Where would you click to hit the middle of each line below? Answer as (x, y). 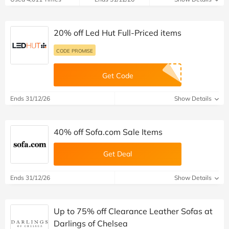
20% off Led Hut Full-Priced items (118, 33)
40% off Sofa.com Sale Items (108, 132)
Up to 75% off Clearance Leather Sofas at (133, 211)
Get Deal (118, 154)
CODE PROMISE (75, 51)
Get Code (118, 76)
